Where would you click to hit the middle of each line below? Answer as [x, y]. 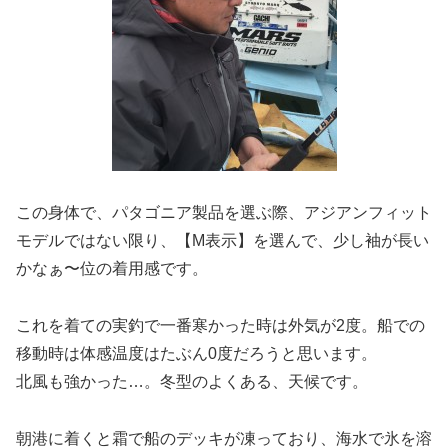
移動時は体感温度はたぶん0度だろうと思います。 [196, 353]
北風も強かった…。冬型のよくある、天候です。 [192, 381]
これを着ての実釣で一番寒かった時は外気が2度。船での [220, 325]
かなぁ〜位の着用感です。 [112, 269]
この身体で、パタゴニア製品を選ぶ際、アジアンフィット [224, 213]
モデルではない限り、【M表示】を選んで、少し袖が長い [222, 241]
